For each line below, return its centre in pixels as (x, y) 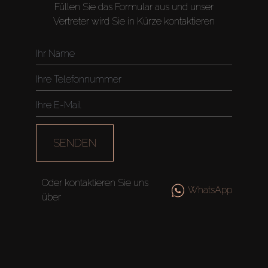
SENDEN (75, 142)
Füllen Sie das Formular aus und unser (134, 7)
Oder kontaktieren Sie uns (95, 182)
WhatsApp (210, 190)
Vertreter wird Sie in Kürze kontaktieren (134, 22)
